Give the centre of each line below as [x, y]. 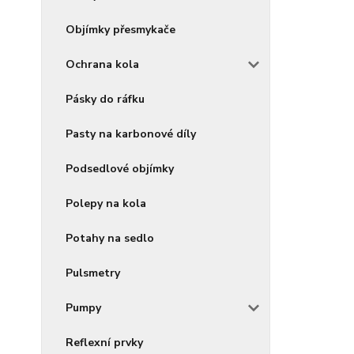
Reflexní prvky [104, 343]
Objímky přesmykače [121, 30]
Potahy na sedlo [110, 238]
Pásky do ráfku [105, 99]
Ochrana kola [102, 64]
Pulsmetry [93, 273]
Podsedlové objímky [120, 169]
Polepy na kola [106, 203]
